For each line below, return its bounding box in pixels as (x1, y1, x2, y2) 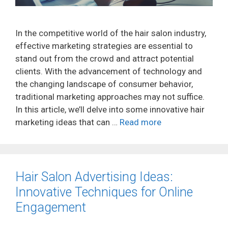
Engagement (15, 199, 86, 215)
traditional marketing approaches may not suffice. (15, 91, 205, 102)
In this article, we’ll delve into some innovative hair (15, 104, 205, 115)
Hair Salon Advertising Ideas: (15, 169, 173, 184)
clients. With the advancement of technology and (15, 66, 202, 76)
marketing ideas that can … (15, 117, 120, 127)
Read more (120, 117, 161, 127)
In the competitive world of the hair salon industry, (15, 27, 206, 38)
